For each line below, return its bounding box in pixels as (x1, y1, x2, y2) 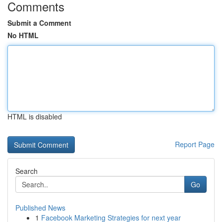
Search (15, 166, 38, 176)
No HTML (7, 30, 39, 40)
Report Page (175, 139, 215, 149)
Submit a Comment (7, 18, 71, 28)
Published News (15, 203, 65, 213)
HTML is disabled (7, 111, 62, 121)
